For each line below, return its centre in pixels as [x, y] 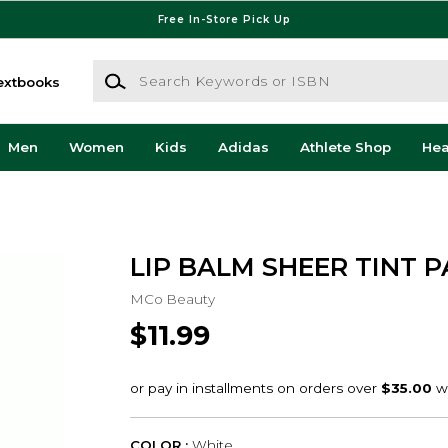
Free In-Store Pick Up [224, 19]
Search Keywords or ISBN [181, 69]
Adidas [243, 147]
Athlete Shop [345, 147]
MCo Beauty [172, 298]
